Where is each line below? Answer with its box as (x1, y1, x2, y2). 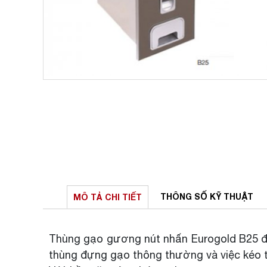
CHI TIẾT (105, 192, 142, 202)
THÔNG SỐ (160, 191, 210, 201)
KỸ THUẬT (210, 191, 253, 201)
